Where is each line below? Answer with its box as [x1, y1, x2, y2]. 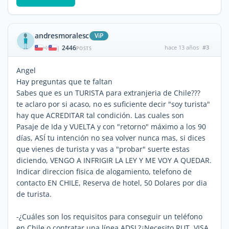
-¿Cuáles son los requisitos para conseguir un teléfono [16, 211, 202, 221]
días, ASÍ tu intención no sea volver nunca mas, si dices [16, 132, 205, 143]
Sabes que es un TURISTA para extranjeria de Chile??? [16, 87, 200, 98]
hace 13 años [164, 43, 199, 51]
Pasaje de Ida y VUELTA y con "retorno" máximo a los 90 [16, 121, 206, 131]
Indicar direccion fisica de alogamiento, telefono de [16, 166, 192, 176]
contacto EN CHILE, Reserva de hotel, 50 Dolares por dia [16, 177, 207, 188]
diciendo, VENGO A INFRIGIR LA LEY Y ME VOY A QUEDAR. [16, 155, 212, 165]
